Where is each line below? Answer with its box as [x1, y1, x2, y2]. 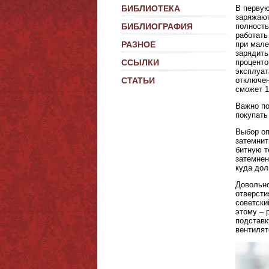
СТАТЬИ [121, 76, 155, 85]
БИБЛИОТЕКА [121, 4, 180, 13]
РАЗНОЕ [121, 40, 156, 49]
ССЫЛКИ [121, 58, 159, 67]
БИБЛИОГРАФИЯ [121, 22, 193, 31]
